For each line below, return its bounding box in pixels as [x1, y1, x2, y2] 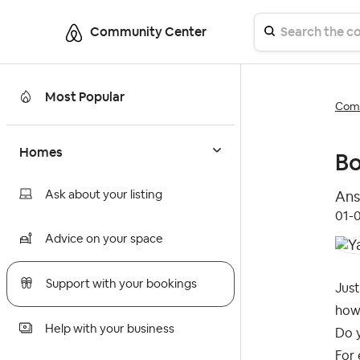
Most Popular [45, 88, 125, 105]
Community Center [90, 23, 207, 40]
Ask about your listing [45, 189, 162, 202]
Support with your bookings [46, 278, 197, 291]
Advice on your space [45, 233, 163, 246]
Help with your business [45, 323, 174, 336]
